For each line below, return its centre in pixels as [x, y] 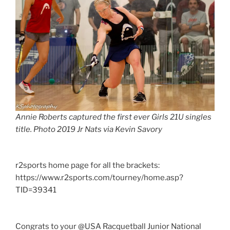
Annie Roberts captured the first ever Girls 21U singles [113, 117]
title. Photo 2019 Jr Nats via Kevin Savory [89, 129]
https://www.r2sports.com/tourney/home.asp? [99, 178]
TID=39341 [36, 190]
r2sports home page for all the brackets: [88, 166]
